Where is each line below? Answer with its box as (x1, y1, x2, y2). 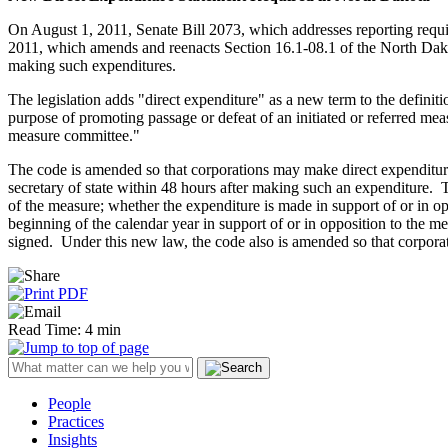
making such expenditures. (8, 56, 176, 74)
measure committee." (8, 126, 140, 144)
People (48, 394, 91, 412)
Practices (48, 412, 104, 430)
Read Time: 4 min (8, 320, 121, 338)
